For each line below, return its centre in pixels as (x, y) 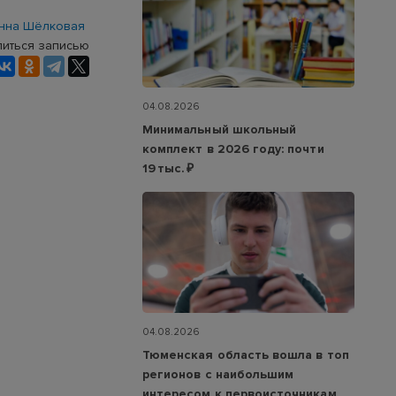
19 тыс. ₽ (168, 168)
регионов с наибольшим (218, 375)
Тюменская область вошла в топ (246, 355)
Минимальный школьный (220, 129)
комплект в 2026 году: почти (233, 148)
